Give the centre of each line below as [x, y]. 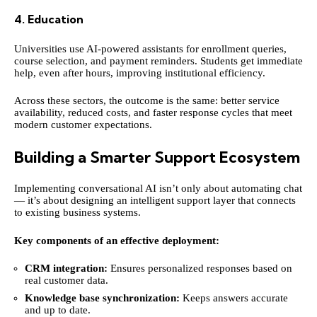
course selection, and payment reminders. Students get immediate [158, 60]
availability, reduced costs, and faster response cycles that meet [153, 113]
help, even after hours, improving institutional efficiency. [140, 73]
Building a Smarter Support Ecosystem [157, 157]
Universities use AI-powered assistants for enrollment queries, [150, 48]
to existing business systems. [77, 213]
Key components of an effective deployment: [117, 240]
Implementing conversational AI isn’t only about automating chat [158, 189]
